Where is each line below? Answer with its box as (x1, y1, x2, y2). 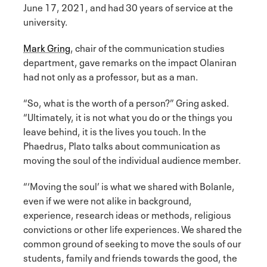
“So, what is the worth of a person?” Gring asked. (23, 94, 229, 109)
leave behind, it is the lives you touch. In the (23, 123, 206, 138)
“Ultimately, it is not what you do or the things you (23, 108, 232, 123)
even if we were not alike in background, (23, 192, 192, 207)
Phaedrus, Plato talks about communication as (23, 137, 221, 152)
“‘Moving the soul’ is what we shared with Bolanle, (23, 178, 235, 193)
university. (23, 13, 67, 28)
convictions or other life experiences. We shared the (23, 221, 242, 235)
